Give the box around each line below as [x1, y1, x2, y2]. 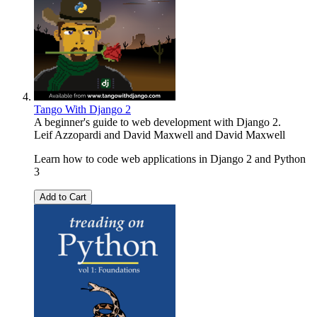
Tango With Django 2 [34, 103, 131, 116]
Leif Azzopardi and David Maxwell [34, 129, 193, 142]
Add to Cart [40, 192, 86, 203]
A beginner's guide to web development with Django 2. [34, 116, 281, 129]
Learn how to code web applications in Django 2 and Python [34, 153, 306, 166]
